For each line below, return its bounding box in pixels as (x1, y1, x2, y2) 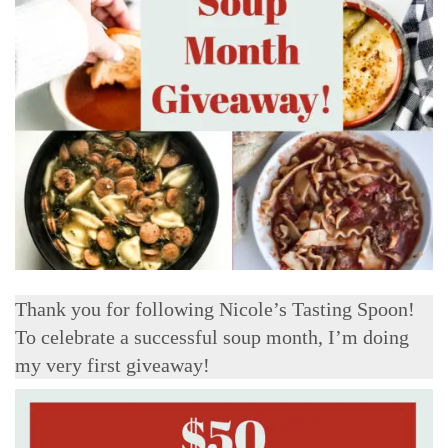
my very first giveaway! (15, 354, 210, 376)
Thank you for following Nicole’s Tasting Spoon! (15, 298, 415, 320)
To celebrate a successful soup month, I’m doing (15, 326, 409, 348)
